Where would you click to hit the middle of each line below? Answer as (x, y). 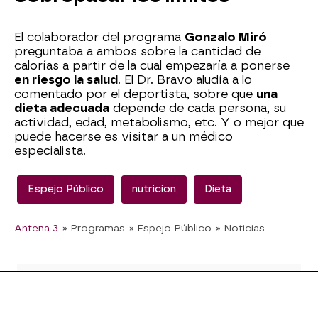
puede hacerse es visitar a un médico (124, 136)
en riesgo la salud (66, 79)
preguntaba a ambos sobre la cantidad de (137, 51)
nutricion (154, 189)
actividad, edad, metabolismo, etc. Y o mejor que (159, 122)
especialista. (50, 150)
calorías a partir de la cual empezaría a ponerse (152, 65)
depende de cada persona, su (198, 108)
